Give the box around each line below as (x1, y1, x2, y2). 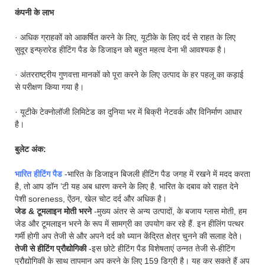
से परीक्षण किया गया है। (15, 82, 84, 92)
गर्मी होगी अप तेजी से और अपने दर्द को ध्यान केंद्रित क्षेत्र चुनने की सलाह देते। (15, 231, 243, 241)
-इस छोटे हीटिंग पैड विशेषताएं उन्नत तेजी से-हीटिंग (89, 243, 235, 253)
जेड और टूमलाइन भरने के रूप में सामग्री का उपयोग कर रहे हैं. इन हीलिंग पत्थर (15, 218, 244, 228)
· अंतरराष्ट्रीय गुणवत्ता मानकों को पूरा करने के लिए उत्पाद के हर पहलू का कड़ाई (15, 69, 244, 79)
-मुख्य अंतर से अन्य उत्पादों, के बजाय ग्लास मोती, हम (94, 206, 247, 216)
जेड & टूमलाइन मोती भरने (15, 206, 94, 216)
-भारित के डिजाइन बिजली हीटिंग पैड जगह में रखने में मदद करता (64, 169, 250, 179)
